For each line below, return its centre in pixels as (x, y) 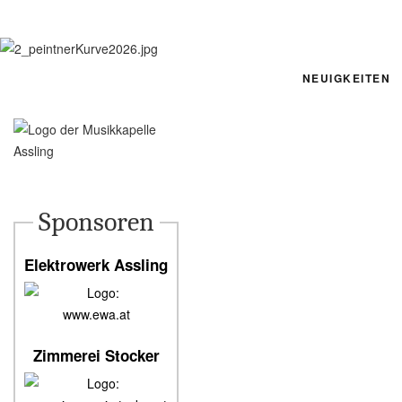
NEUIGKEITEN (346, 78)
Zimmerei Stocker (96, 355)
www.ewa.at (96, 314)
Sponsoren (96, 222)
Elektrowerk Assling (96, 265)
